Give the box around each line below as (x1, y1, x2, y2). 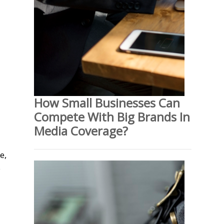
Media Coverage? (34, 122, 128, 139)
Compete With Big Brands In (34, 108, 190, 125)
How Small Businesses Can (34, 94, 180, 111)
